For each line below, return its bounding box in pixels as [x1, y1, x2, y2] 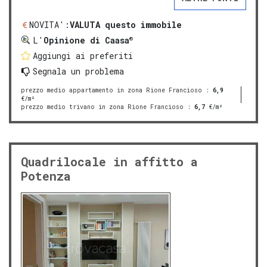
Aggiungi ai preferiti [33, 50, 133, 62]
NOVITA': [29, 19, 70, 31]
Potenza [21, 168, 71, 184]
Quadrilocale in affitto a [21, 154, 198, 170]
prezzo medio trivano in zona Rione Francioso [21, 103, 184, 111]
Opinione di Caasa [44, 35, 129, 46]
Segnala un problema [33, 66, 124, 77]
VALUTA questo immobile [70, 19, 182, 31]
